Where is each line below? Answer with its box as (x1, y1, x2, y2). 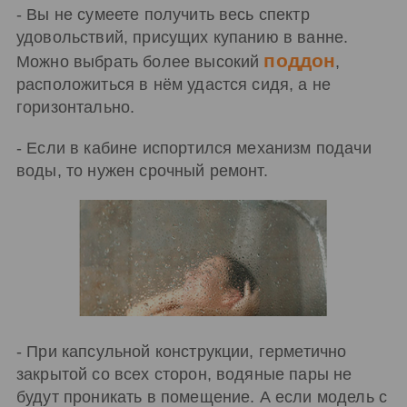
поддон (263, 50, 336, 72)
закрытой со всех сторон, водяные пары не (16, 365, 352, 384)
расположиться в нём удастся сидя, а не (16, 75, 332, 94)
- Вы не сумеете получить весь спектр (16, 5, 310, 25)
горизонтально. (16, 98, 135, 117)
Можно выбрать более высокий (16, 53, 264, 72)
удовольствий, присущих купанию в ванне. (16, 28, 349, 47)
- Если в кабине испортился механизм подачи (16, 138, 372, 157)
